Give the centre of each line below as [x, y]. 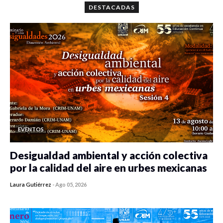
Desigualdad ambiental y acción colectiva [109, 155]
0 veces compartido [54, 191]
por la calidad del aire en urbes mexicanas [109, 167]
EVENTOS [31, 129]
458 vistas [107, 191]
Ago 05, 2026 [71, 184]
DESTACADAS [111, 7]
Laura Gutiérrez [31, 184]
